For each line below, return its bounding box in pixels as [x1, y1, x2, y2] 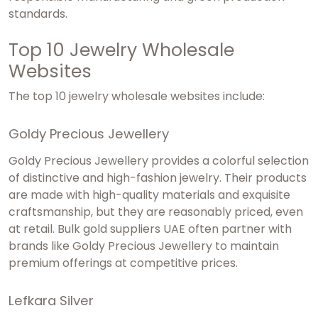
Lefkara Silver [9, 291, 94, 309]
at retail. [9, 220, 55, 237]
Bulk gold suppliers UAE [55, 220, 185, 237]
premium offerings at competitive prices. [9, 254, 238, 271]
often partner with [185, 220, 292, 237]
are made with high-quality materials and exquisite [9, 186, 290, 203]
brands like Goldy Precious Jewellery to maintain [9, 237, 279, 254]
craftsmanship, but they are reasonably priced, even [9, 203, 303, 220]
